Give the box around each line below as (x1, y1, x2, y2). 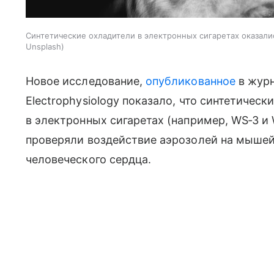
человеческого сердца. (26, 153, 152, 166)
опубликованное (146, 75, 235, 88)
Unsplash (26, 42, 61, 52)
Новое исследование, (26, 75, 146, 88)
